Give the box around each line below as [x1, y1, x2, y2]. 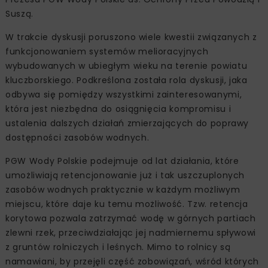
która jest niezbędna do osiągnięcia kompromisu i [5, 102, 232, 115]
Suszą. [5, 7, 33, 20]
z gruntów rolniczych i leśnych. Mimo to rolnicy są [5, 240, 231, 253]
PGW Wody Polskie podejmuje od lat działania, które [5, 154, 239, 167]
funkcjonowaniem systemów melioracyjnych [5, 45, 209, 57]
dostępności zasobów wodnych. [5, 131, 150, 144]
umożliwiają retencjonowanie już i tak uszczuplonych [5, 169, 245, 181]
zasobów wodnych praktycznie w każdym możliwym [5, 183, 240, 196]
